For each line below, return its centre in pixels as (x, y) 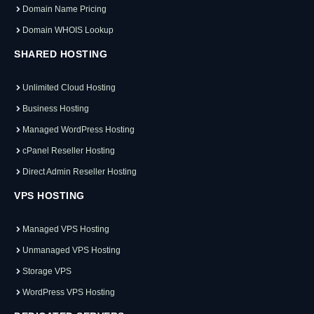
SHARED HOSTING (61, 54)
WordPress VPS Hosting (69, 293)
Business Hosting (56, 109)
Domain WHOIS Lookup (68, 30)
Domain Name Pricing (64, 9)
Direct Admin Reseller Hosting (80, 172)
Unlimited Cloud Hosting (69, 88)
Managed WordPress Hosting (78, 130)
